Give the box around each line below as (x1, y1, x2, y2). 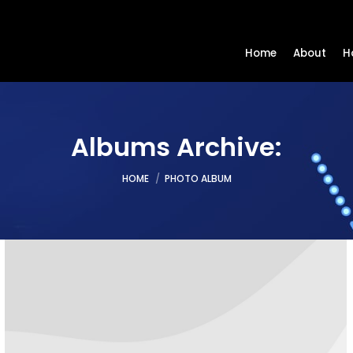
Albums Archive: (71, 129, 282, 165)
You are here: (121, 162, 191, 177)
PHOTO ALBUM (164, 172, 232, 185)
